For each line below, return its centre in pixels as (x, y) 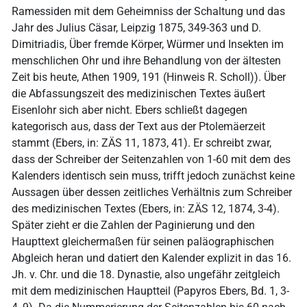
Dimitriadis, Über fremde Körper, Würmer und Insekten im (148, 45)
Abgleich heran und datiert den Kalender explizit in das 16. (151, 258)
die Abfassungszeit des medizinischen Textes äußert (138, 94)
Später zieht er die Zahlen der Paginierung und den (133, 225)
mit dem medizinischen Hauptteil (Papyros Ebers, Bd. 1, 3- (150, 291)
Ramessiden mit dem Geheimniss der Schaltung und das (148, 12)
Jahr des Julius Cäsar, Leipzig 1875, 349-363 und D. (136, 28)
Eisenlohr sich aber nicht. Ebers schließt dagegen (130, 110)
